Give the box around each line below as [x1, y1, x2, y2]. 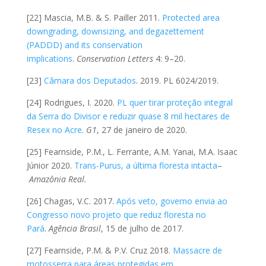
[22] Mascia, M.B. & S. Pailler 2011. [26, 11, 162, 23]
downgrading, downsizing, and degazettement [26, 25, 204, 37]
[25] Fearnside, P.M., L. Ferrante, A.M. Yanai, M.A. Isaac [26, 145, 237, 157]
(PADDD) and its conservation [26, 39, 142, 50]
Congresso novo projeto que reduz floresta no [26, 208, 206, 220]
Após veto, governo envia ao [116, 195, 227, 207]
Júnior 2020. [26, 159, 74, 171]
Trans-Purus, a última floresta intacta [74, 159, 217, 171]
